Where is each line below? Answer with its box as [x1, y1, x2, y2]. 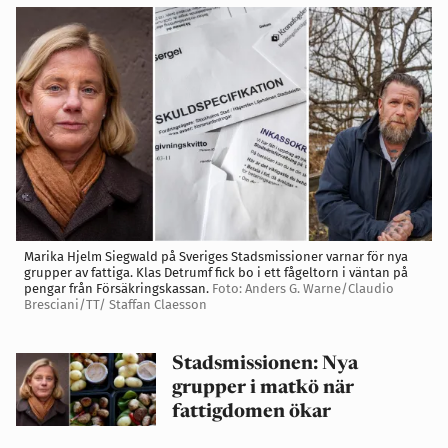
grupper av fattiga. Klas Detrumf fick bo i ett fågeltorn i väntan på [24, 264, 408, 280]
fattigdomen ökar [172, 402, 331, 422]
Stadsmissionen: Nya [172, 354, 358, 374]
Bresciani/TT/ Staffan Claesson [24, 296, 207, 312]
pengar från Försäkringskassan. [24, 280, 212, 296]
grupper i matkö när [172, 378, 354, 398]
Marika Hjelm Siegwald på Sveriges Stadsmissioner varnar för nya [24, 248, 408, 264]
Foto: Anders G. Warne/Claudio [212, 280, 394, 296]
